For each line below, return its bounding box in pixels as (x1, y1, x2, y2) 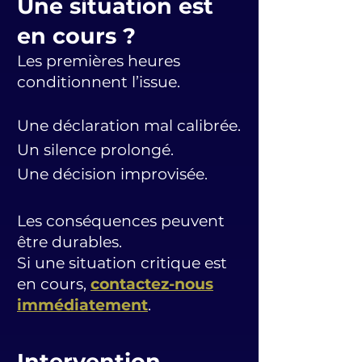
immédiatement (17, 296, 148, 314)
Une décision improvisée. (17, 165, 208, 183)
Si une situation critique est (17, 254, 227, 272)
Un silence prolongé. (17, 141, 174, 159)
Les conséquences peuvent (17, 212, 225, 230)
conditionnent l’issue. (17, 73, 180, 91)
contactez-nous (90, 275, 213, 293)
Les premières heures (17, 52, 180, 70)
